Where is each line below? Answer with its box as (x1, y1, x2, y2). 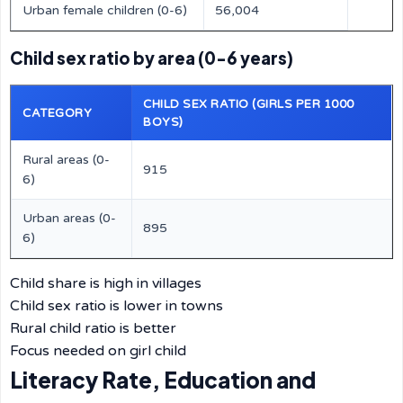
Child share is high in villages (10, 274, 201, 292)
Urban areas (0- (22, 210, 116, 226)
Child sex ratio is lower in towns (10, 297, 223, 315)
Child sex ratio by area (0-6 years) (10, 48, 293, 68)
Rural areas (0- (22, 152, 110, 167)
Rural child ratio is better (10, 319, 176, 337)
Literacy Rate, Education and (10, 366, 316, 393)
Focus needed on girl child (10, 342, 186, 360)
